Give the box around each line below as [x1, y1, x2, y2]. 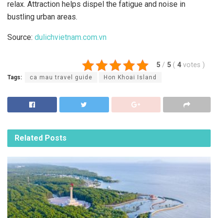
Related [15, 133, 43, 143]
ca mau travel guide [30, 73, 92, 81]
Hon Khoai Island [104, 73, 157, 81]
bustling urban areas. [7, 12, 77, 21]
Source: [7, 32, 35, 42]
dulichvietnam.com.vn [35, 32, 107, 42]
